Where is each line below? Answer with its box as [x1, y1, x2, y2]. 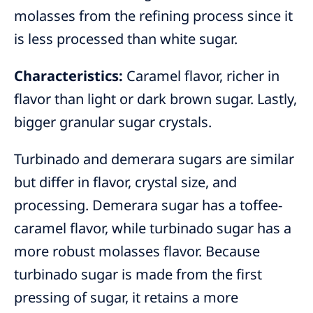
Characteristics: [14, 66, 123, 86]
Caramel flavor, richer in [123, 66, 279, 86]
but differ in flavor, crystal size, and [14, 173, 237, 192]
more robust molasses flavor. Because [14, 242, 260, 261]
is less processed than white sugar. [14, 29, 238, 49]
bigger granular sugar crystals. [14, 112, 212, 132]
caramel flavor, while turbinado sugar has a [14, 219, 291, 238]
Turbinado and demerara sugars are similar [14, 150, 294, 169]
